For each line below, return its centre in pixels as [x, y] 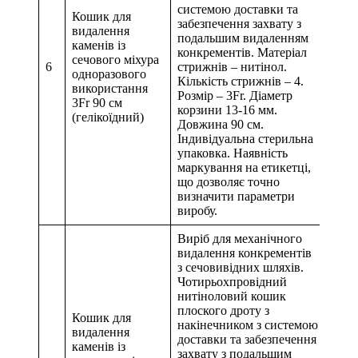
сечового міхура [115, 60]
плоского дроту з [223, 311]
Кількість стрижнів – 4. [241, 82]
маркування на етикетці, [244, 168]
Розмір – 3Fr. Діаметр [235, 96]
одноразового [109, 74]
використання [110, 89]
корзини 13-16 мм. [227, 110]
